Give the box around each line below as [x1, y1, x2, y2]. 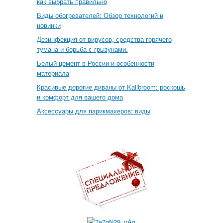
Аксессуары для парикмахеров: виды [36, 106, 150, 115]
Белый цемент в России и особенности [36, 58, 154, 68]
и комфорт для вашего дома [36, 92, 123, 102]
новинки [36, 20, 61, 30]
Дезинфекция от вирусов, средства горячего [36, 34, 172, 44]
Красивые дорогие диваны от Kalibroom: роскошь [36, 82, 185, 92]
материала [36, 68, 69, 78]
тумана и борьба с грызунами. [36, 44, 128, 54]
